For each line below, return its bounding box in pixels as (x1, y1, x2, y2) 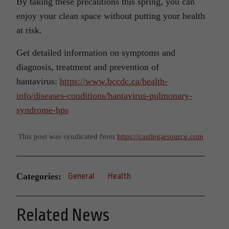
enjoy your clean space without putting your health (16, 11, 205, 21)
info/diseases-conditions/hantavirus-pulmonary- (16, 90, 192, 101)
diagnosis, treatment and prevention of (16, 62, 159, 73)
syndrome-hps (16, 105, 68, 116)
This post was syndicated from (18, 132, 117, 141)
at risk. (16, 25, 42, 36)
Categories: (16, 171, 61, 181)
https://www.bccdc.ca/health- (60, 76, 168, 87)
